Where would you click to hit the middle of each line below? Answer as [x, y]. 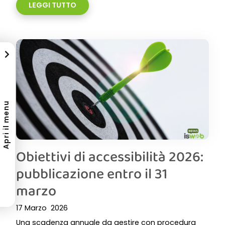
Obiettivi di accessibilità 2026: [110, 156]
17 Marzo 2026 [42, 208]
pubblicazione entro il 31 [92, 173]
